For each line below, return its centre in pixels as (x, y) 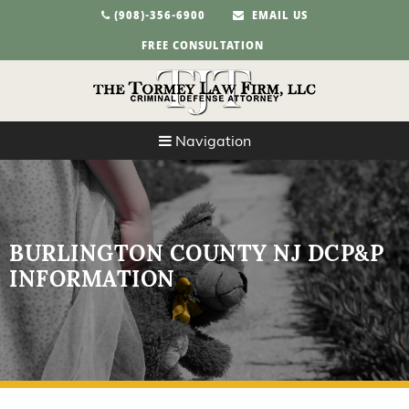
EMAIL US (276, 17)
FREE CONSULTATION (203, 47)
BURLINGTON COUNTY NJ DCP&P (196, 254)
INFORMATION (92, 279)
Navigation (211, 141)
